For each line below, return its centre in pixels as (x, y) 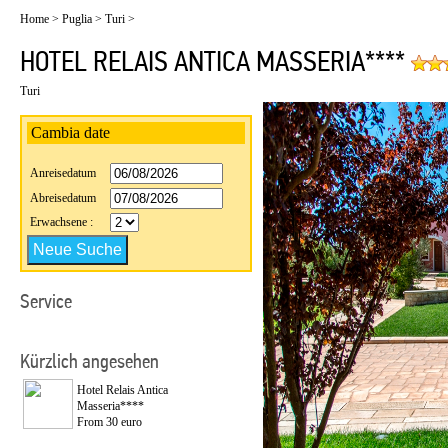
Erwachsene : (61, 222)
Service (46, 302)
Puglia (77, 19)
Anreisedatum (63, 173)
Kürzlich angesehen (89, 362)
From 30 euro (109, 422)
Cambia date (68, 132)
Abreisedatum (63, 198)
